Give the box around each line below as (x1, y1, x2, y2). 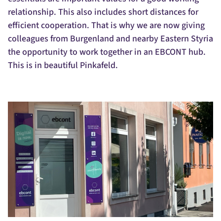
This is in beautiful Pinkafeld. (8, 59, 118, 72)
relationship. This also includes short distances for (8, 6, 198, 18)
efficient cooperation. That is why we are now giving (8, 19, 205, 32)
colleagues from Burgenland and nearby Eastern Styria (8, 33, 213, 45)
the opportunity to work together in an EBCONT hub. (8, 46, 206, 58)
